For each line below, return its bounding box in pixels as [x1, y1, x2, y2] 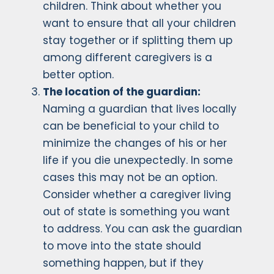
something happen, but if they [43, 256, 204, 271]
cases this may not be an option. [43, 170, 217, 185]
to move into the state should [43, 239, 201, 254]
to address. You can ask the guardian [43, 221, 242, 237]
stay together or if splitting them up [43, 33, 232, 48]
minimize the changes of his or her [43, 136, 227, 151]
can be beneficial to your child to [43, 119, 219, 134]
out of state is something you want [43, 204, 230, 220]
